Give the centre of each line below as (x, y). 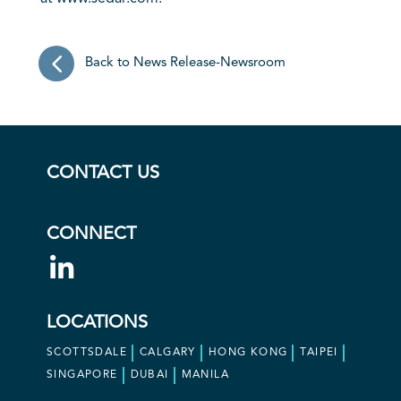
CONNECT (91, 235)
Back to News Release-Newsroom (185, 63)
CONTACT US (103, 174)
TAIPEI (319, 353)
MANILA (205, 375)
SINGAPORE (82, 375)
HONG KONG (248, 353)
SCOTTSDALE (87, 353)
